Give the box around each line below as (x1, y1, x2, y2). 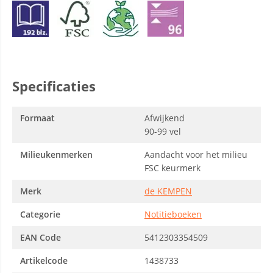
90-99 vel (144, 126, 181, 137)
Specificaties (12, 77, 96, 95)
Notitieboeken (144, 208, 202, 220)
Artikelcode (20, 255, 68, 266)
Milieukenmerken (20, 149, 93, 160)
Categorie (20, 208, 60, 220)
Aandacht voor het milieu (144, 149, 247, 160)
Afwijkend (144, 112, 185, 124)
